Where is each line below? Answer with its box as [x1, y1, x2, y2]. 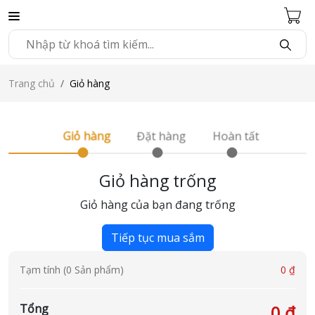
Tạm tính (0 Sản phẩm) [20, 262, 124, 276]
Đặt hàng [136, 128, 186, 144]
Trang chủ [8, 76, 55, 90]
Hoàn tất [212, 128, 259, 144]
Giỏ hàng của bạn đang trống [79, 196, 236, 212]
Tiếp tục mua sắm [110, 229, 205, 245]
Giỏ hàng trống [99, 169, 216, 192]
